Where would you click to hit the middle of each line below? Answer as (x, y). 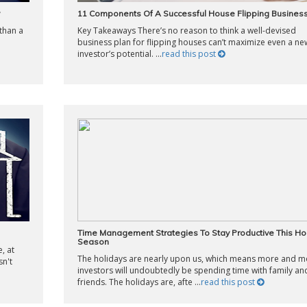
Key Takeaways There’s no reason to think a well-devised (186, 30)
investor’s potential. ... (119, 54)
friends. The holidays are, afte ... (139, 282)
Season (93, 242)
